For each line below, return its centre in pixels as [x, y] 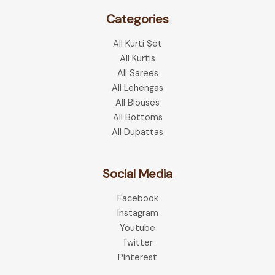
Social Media [137, 174]
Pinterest [137, 258]
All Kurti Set [137, 44]
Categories [137, 19]
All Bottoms [137, 118]
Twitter [137, 243]
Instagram [137, 214]
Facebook [137, 199]
